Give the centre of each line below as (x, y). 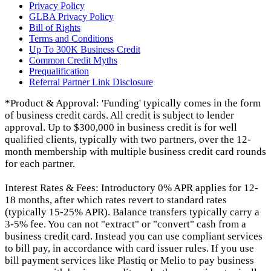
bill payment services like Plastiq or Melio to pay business (129, 261)
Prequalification (59, 71)
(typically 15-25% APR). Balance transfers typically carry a (132, 212)
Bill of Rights (55, 28)
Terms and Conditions (71, 39)
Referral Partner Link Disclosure (91, 82)
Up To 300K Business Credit (85, 50)
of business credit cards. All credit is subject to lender (119, 116)
